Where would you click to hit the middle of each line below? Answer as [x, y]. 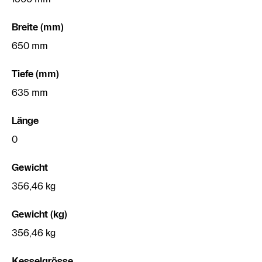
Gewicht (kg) [39, 214]
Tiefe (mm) [35, 73]
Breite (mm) [38, 27]
